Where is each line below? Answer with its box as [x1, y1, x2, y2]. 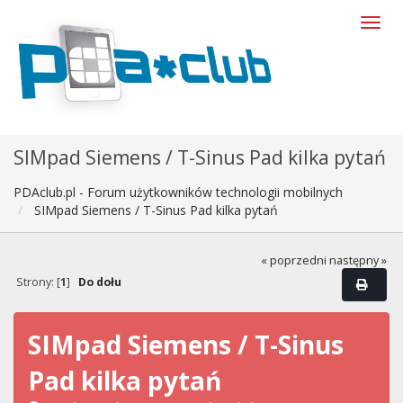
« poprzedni [261, 252, 327, 268]
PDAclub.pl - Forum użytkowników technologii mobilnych [13, 184, 343, 201]
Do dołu [77, 274, 121, 291]
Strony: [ [15, 274, 60, 291]
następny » [329, 252, 388, 268]
